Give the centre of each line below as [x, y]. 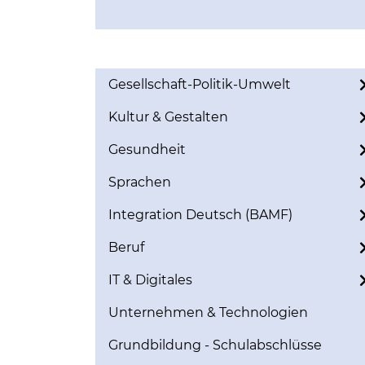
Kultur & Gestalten [168, 117]
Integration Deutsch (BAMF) [200, 215]
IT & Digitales [150, 280]
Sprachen [140, 182]
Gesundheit [147, 150]
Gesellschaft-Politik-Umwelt [200, 84]
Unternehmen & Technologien [208, 312]
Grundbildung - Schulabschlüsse [215, 345]
